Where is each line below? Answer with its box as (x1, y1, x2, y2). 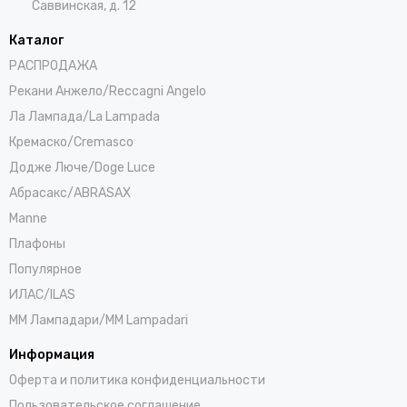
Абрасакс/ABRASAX (9, 184, 131, 201)
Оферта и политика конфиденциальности (9, 372, 265, 388)
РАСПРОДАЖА (9, 57, 97, 74)
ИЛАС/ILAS (9, 286, 75, 303)
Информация (9, 346, 94, 362)
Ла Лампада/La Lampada (9, 108, 160, 124)
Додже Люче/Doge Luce (9, 159, 155, 175)
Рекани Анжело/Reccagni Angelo (9, 83, 206, 99)
